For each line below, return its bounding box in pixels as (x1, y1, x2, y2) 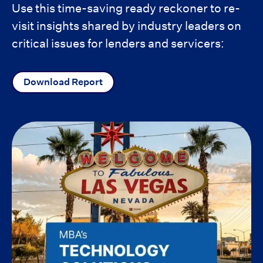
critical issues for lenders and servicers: (12, 36, 224, 50)
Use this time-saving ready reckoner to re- (12, 1, 240, 15)
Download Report (23, 76, 103, 87)
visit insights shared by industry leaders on (12, 19, 241, 33)
